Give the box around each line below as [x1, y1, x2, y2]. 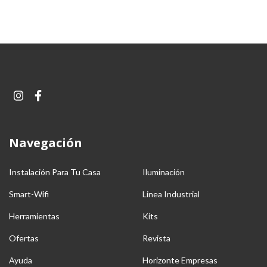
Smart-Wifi [9, 188, 49, 199]
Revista [142, 232, 170, 243]
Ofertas [9, 232, 39, 243]
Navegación [9, 135, 82, 151]
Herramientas [9, 210, 60, 221]
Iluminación [142, 166, 185, 177]
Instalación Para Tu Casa [9, 166, 101, 177]
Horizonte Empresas [142, 254, 218, 265]
